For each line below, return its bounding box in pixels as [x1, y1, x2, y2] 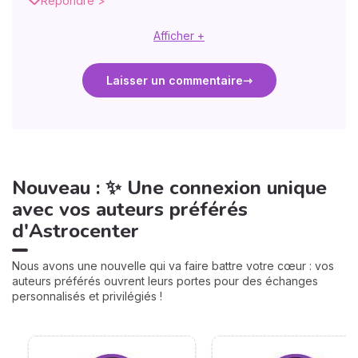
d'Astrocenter [12, 218, 139, 245]
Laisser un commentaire [105, 74, 243, 88]
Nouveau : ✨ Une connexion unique [12, 175, 327, 201]
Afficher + [153, 29, 205, 43]
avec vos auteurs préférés [12, 197, 248, 223]
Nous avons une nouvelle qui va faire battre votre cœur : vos [12, 259, 334, 273]
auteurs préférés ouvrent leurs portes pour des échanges [12, 274, 318, 288]
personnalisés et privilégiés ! [12, 289, 162, 304]
